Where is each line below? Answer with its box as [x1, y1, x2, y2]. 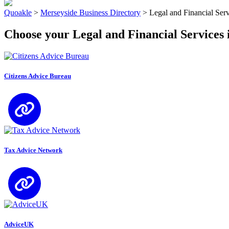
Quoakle [4, 8, 32, 17]
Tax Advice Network [4, 146, 62, 154]
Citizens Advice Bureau [4, 72, 71, 80]
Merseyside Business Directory [40, 8, 141, 17]
